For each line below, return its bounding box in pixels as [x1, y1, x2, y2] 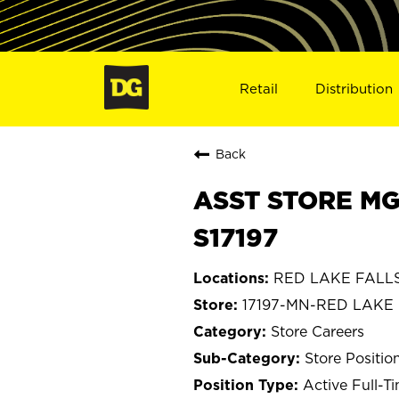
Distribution [315, 80, 394, 96]
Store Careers [271, 322, 364, 339]
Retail [239, 80, 278, 96]
